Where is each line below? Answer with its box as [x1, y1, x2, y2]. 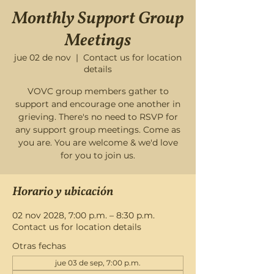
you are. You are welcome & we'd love [18, 137, 178, 148]
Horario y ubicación [12, 183, 113, 201]
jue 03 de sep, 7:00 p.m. [55, 258, 141, 267]
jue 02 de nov [14, 52, 71, 63]
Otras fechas [12, 240, 66, 251]
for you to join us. [61, 150, 135, 161]
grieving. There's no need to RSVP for [18, 111, 178, 122]
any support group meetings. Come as [15, 124, 180, 135]
